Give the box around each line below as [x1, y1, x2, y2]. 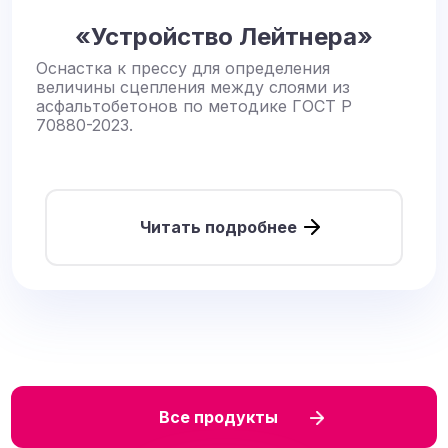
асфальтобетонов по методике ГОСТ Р [36, 95, 352, 116]
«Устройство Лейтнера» [75, 21, 373, 51]
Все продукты [158, 406, 278, 427]
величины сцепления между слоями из [36, 76, 350, 97]
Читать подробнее [139, 216, 297, 237]
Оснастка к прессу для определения [36, 57, 330, 78]
